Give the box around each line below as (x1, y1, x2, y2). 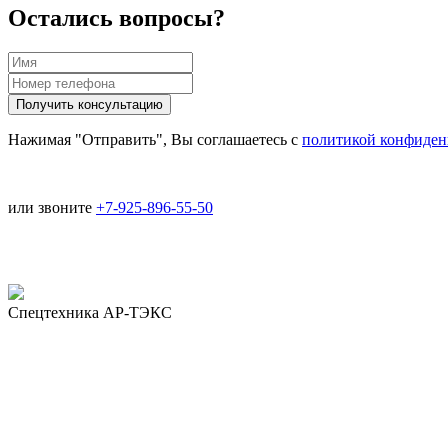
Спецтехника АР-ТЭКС (8, 303, 172, 321)
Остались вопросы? (8, 4, 225, 31)
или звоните (8, 198, 96, 216)
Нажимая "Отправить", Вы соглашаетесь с (8, 130, 302, 148)
